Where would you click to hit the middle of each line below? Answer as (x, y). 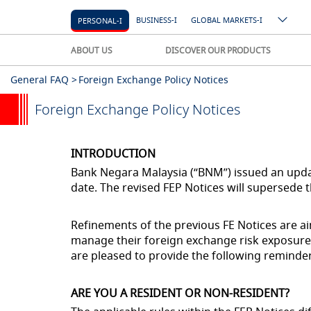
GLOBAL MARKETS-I (227, 20)
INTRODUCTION (113, 153)
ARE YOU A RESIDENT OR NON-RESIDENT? (180, 293)
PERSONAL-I (100, 20)
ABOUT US (92, 50)
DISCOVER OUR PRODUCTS (218, 50)
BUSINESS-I (157, 20)
